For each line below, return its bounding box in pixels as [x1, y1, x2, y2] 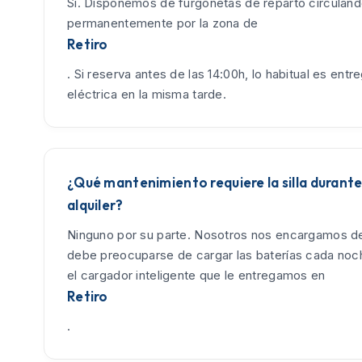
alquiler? [67, 196, 124, 213]
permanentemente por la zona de [67, 15, 259, 31]
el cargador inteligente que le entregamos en [67, 267, 326, 283]
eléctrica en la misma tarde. [67, 86, 226, 102]
